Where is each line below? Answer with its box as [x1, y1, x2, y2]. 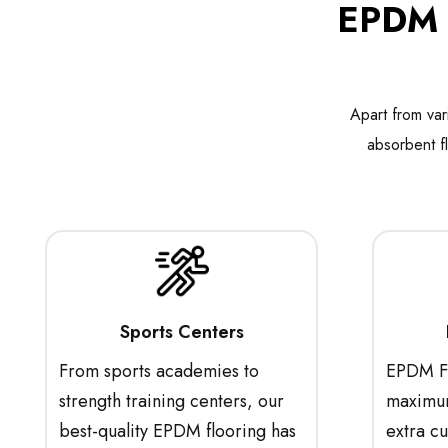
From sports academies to [59, 358, 259, 384]
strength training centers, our [59, 388, 284, 414]
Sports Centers [119, 319, 244, 345]
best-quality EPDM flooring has [59, 418, 296, 444]
